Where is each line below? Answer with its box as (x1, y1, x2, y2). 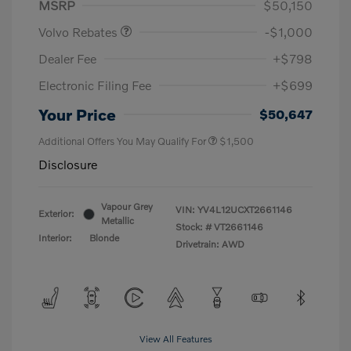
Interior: (38, 232, 72, 244)
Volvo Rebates (38, 24, 121, 40)
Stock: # (175, 221, 212, 233)
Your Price (38, 105, 116, 125)
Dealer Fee (38, 51, 96, 67)
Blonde (89, 232, 119, 244)
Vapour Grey (101, 201, 153, 213)
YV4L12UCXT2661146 (197, 204, 292, 216)
